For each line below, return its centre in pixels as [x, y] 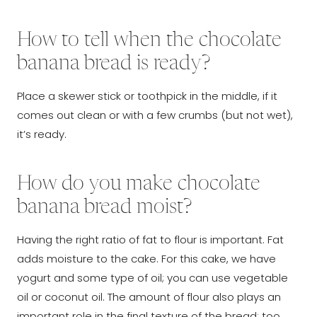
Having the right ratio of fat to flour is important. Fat [150, 239]
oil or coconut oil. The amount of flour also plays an [149, 296]
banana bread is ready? [114, 64]
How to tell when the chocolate [149, 41]
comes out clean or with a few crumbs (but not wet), [155, 115]
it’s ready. [42, 134]
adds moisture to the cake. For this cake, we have [146, 258]
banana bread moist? [104, 208]
